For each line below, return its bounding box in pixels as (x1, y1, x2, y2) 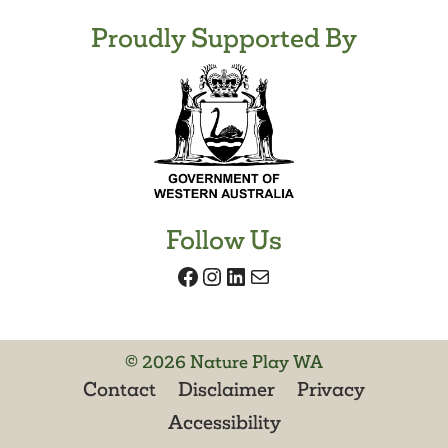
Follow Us (166, 224, 282, 257)
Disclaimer (178, 377, 275, 402)
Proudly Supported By (91, 22, 357, 55)
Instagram (199, 261, 305, 289)
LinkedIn (223, 261, 312, 289)
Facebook (175, 261, 279, 289)
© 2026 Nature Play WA (125, 351, 323, 374)
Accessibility (167, 410, 281, 435)
